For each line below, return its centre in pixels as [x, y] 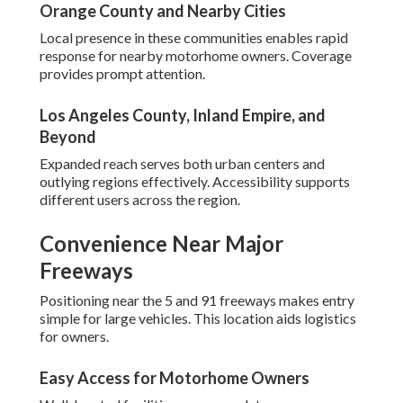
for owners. [74, 336]
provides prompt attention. [122, 74]
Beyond [68, 137]
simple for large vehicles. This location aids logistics [198, 318]
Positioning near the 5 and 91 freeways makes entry [197, 300]
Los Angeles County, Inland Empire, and [183, 116]
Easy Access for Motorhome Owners [175, 378]
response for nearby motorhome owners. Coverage [196, 56]
